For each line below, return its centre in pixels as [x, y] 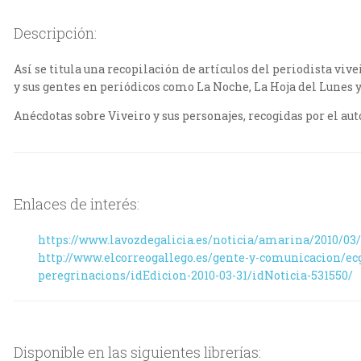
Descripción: [56, 33]
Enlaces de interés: [77, 204]
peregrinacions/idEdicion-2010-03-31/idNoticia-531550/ [196, 276]
